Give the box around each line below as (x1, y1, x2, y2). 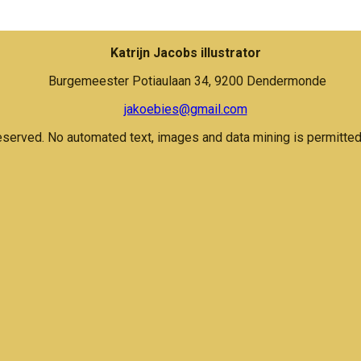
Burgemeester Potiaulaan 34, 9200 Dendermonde (48, 73, 326, 89)
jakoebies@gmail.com (123, 102, 247, 117)
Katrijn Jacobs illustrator (110, 45, 261, 60)
